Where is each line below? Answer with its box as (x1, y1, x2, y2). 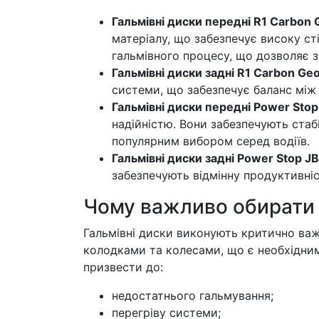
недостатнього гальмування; (112, 288, 273, 303)
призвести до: (83, 260, 163, 274)
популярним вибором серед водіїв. (112, 134, 310, 148)
